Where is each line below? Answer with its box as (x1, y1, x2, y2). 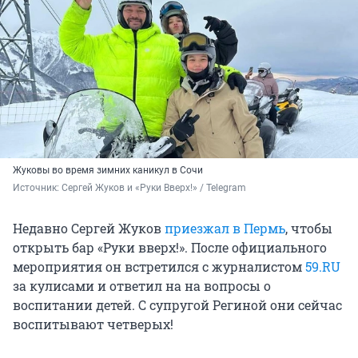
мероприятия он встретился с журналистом (13, 258, 305, 276)
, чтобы (285, 220, 332, 237)
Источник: (13, 182, 62, 194)
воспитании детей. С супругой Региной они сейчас (13, 296, 342, 314)
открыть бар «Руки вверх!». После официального (13, 239, 327, 257)
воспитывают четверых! (13, 316, 173, 333)
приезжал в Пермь (165, 220, 285, 237)
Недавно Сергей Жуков (13, 220, 165, 237)
